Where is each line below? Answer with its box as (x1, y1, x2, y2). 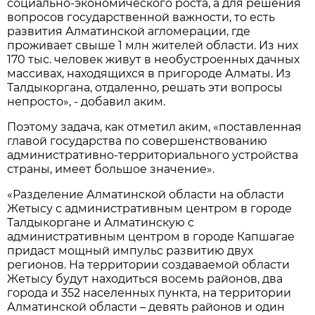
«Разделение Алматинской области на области (7, 187, 285, 201)
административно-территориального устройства (7, 148, 299, 162)
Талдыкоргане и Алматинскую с (7, 215, 195, 229)
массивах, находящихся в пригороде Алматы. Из (7, 66, 292, 80)
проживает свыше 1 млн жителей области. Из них (7, 38, 299, 52)
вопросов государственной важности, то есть (7, 10, 276, 24)
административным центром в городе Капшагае (7, 229, 295, 243)
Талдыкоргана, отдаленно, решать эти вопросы (7, 80, 283, 94)
